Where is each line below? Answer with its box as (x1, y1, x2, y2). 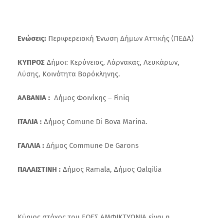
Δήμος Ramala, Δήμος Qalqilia (63, 164, 162, 174)
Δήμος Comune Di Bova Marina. (42, 117, 147, 126)
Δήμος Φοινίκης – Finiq (52, 93, 129, 102)
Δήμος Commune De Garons (46, 141, 139, 150)
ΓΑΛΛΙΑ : (18, 141, 46, 150)
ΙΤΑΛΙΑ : (18, 117, 42, 126)
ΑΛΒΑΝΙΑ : (18, 93, 52, 102)
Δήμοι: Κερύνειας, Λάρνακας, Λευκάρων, (47, 57, 180, 67)
